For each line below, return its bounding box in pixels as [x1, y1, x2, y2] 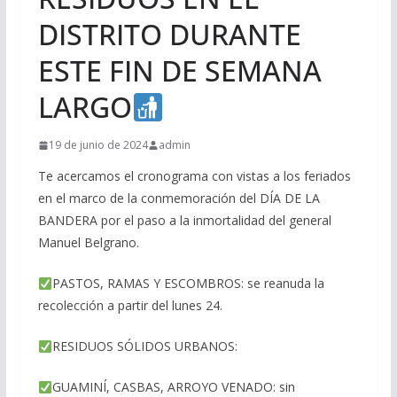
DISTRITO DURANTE [37, 15, 301, 54]
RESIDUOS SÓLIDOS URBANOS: [51, 338, 237, 355]
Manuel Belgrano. [37, 234, 139, 252]
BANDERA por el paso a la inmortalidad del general [37, 212, 331, 230]
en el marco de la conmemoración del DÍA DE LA [37, 190, 320, 207]
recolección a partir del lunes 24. [37, 297, 222, 315]
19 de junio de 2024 [48, 137, 148, 153]
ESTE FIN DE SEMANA [37, 51, 322, 90]
